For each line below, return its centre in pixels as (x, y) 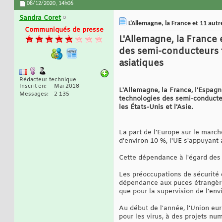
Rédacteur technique (48, 80)
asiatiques (141, 64)
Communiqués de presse (64, 30)
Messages (33, 94)
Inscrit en (32, 86)
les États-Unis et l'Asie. (156, 108)
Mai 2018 (67, 86)
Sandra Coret (40, 18)
